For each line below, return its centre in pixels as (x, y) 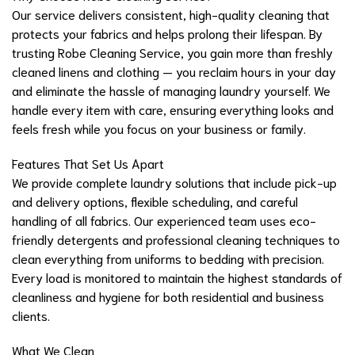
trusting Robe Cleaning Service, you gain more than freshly (172, 52)
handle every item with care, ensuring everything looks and (173, 109)
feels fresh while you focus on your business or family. (159, 128)
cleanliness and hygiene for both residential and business (168, 296)
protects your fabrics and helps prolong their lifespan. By (167, 33)
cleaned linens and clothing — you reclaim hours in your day (174, 71)
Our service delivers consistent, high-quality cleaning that (171, 14)
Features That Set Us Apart (88, 163)
